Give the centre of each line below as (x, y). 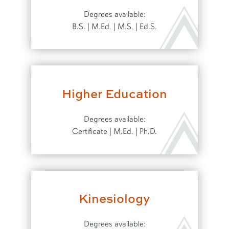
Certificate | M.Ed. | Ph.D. (114, 132)
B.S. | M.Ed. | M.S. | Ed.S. (114, 26)
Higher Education (114, 94)
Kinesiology (114, 198)
